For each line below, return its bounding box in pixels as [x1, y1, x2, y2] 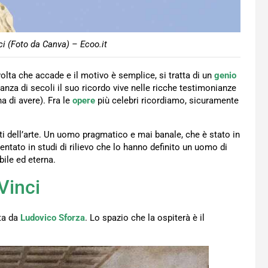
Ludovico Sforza [20, 212, 85, 224]
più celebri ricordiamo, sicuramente [98, 95, 239, 106]
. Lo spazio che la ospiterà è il [85, 212, 205, 224]
